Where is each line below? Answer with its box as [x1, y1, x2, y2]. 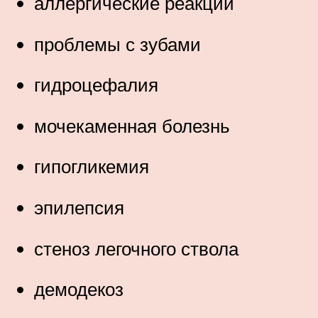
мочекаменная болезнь [34, 114, 230, 137]
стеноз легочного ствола [34, 236, 238, 260]
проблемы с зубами [34, 32, 201, 55]
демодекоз [34, 278, 124, 301]
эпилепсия [34, 195, 124, 219]
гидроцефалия [34, 73, 158, 97]
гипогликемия [34, 155, 149, 178]
